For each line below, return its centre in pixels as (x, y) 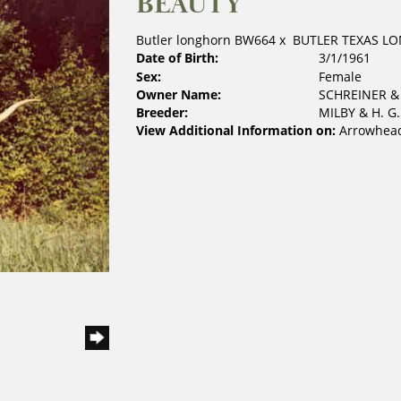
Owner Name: (178, 94)
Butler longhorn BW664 (205, 40)
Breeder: (162, 112)
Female (340, 77)
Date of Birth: (177, 58)
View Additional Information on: (235, 130)
